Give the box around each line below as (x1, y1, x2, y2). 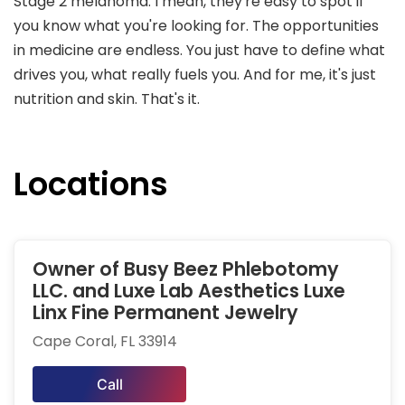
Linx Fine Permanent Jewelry (33, 299, 298, 326)
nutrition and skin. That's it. (14, 89, 200, 110)
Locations (14, 162, 168, 207)
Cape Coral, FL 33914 (33, 331, 177, 353)
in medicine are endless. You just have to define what (14, 40, 385, 61)
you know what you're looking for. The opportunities (14, 15, 379, 37)
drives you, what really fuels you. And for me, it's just (14, 64, 376, 86)
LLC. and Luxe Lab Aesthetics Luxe (33, 278, 345, 305)
